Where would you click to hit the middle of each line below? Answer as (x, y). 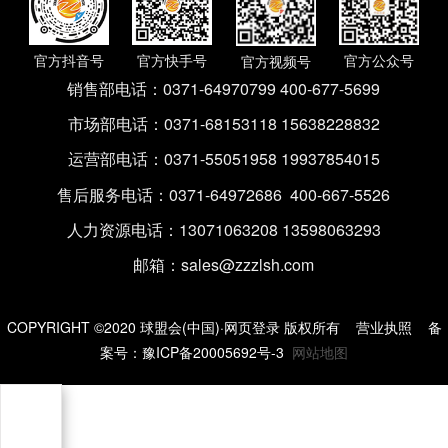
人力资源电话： (122, 229)
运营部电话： (115, 159)
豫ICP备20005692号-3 (213, 352)
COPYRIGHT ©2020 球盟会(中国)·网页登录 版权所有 (173, 327)
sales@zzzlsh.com (248, 265)
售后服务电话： (113, 194)
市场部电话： (115, 124)
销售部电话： (115, 89)
